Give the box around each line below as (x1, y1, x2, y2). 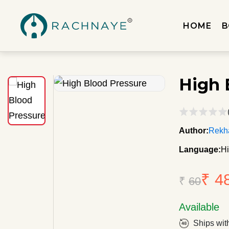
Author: (179, 126, 209, 135)
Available (179, 201, 220, 213)
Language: (179, 145, 221, 154)
